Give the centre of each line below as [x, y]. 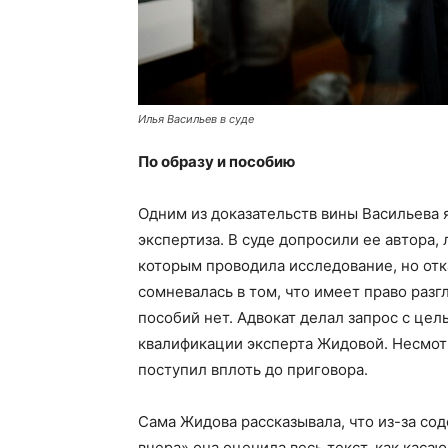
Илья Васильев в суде [196, 119]
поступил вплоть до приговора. [253, 370]
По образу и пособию [216, 162]
